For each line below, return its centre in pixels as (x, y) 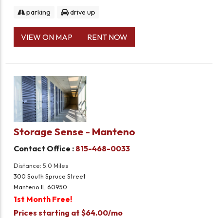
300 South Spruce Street (50, 176)
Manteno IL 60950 (41, 187)
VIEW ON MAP (47, 37)
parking (38, 12)
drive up (82, 12)
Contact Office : (45, 149)
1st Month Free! (43, 199)
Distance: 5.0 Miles (41, 166)
